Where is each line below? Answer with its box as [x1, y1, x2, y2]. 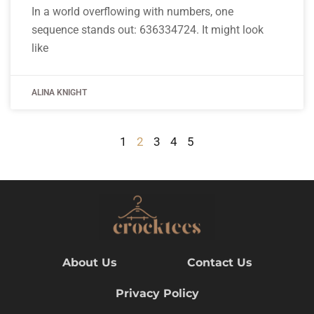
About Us [62, 256, 117, 270]
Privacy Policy [115, 287, 199, 301]
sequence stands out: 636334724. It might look [32, 22, 264, 36]
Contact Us [186, 256, 252, 270]
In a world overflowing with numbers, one [32, 4, 233, 18]
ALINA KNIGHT [32, 87, 87, 97]
